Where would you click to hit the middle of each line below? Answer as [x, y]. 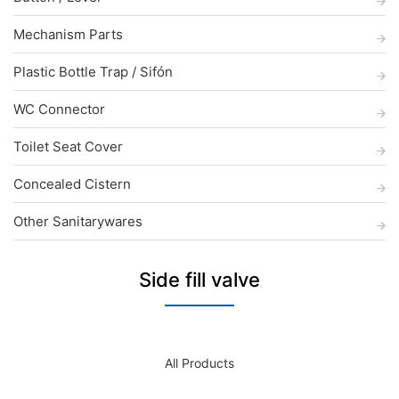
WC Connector [59, 109]
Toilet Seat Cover [68, 147]
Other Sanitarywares [78, 221]
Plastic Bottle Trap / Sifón [93, 72]
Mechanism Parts [68, 34]
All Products [199, 362]
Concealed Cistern [72, 184]
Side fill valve [199, 279]
